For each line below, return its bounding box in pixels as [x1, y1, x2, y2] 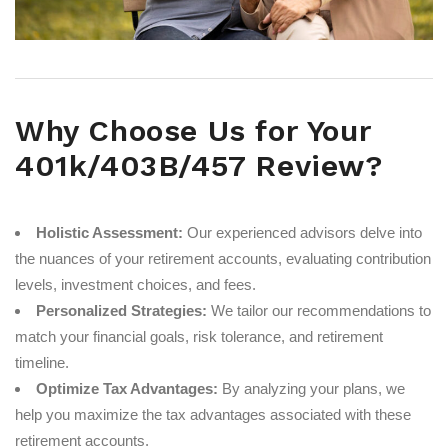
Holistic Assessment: [36, 224, 183, 242]
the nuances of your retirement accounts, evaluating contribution [15, 250, 431, 268]
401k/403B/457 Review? [15, 148, 383, 184]
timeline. [15, 354, 69, 372]
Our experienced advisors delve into [183, 224, 422, 242]
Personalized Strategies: [36, 302, 207, 320]
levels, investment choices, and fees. [15, 276, 256, 294]
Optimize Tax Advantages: [36, 380, 218, 398]
